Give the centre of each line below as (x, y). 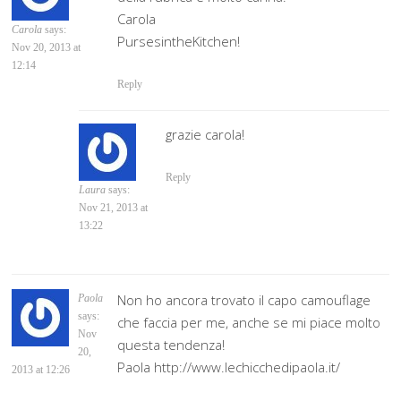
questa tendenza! (171, 345)
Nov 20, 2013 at (47, 47)
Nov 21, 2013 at (114, 207)
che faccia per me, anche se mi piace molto (249, 323)
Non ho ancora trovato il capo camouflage (244, 300)
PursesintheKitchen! (179, 41)
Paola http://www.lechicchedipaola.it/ (229, 367)
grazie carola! (205, 134)
